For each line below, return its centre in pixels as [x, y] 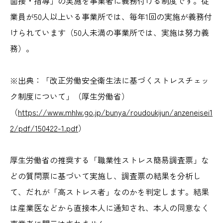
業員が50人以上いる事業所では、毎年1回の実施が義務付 [111, 16]
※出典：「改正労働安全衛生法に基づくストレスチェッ [110, 80]
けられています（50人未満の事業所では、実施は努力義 [110, 32]
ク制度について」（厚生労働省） [70, 96]
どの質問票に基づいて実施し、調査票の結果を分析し [106, 175]
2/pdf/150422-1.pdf [44, 128]
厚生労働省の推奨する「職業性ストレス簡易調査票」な [110, 160]
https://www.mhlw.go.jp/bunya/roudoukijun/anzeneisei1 [115, 112]
